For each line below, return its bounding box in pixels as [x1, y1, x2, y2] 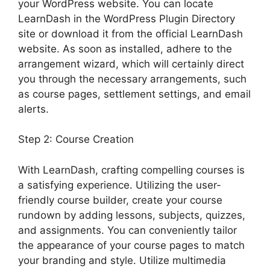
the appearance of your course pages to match [18, 239, 245, 251]
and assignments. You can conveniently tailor [18, 224, 237, 236]
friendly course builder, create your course [18, 193, 222, 206]
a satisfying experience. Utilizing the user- [18, 178, 221, 191]
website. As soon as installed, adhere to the [18, 42, 232, 55]
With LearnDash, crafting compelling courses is [18, 163, 245, 176]
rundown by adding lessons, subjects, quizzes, [18, 209, 245, 221]
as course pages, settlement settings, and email [18, 87, 251, 100]
